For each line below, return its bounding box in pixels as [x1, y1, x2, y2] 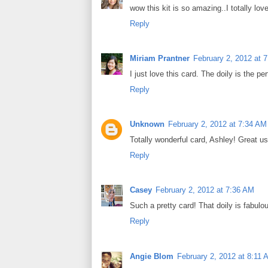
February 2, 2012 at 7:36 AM [156, 185, 254, 195]
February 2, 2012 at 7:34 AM [168, 120, 267, 129]
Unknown [130, 120, 165, 129]
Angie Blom [130, 251, 173, 261]
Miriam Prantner [130, 53, 190, 63]
